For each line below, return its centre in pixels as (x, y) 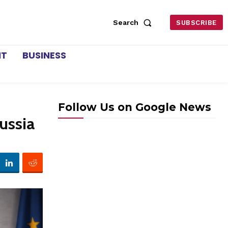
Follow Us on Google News (135, 107)
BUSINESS (44, 55)
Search (126, 23)
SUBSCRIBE (196, 23)
